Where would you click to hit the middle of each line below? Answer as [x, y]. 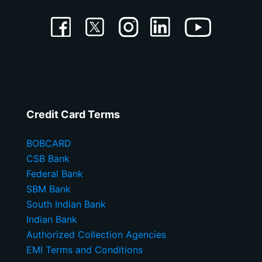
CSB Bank [48, 159]
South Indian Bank [66, 204]
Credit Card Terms [73, 115]
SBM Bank [49, 189]
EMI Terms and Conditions [85, 250]
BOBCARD [49, 144]
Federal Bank [55, 174]
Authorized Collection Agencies [96, 235]
